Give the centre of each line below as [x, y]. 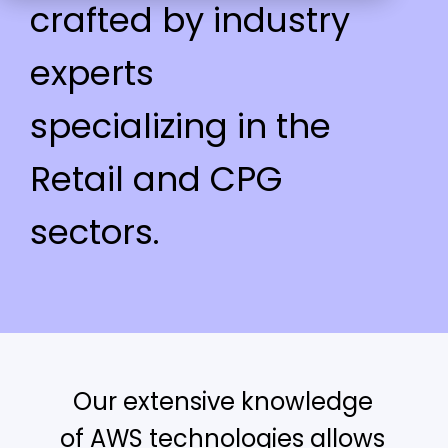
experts [92, 73]
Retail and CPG [156, 179]
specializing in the [180, 126]
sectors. [95, 232]
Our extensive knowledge [222, 401]
